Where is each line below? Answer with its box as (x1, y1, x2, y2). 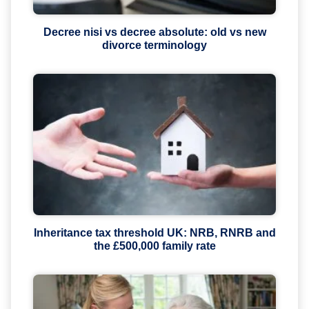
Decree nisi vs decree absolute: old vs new (43, 26, 266, 39)
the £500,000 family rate (93, 240, 216, 252)
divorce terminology (102, 39, 207, 52)
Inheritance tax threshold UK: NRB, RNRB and (33, 227, 276, 239)
